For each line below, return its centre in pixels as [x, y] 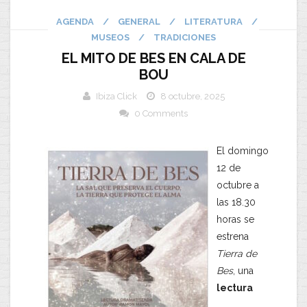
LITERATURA [213, 22]
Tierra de [237, 254]
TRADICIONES [185, 37]
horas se [235, 219]
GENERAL [139, 22]
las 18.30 [236, 202]
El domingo [243, 151]
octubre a [238, 185]
